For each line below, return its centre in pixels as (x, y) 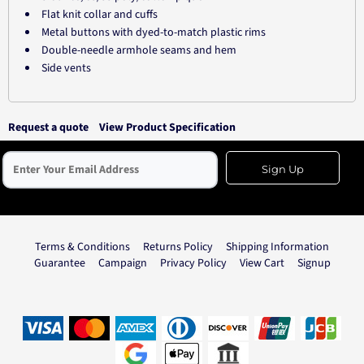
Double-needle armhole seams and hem (139, 50)
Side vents (66, 68)
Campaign (122, 263)
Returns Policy (178, 247)
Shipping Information (277, 247)
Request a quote (48, 128)
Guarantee (59, 263)
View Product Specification (167, 128)
